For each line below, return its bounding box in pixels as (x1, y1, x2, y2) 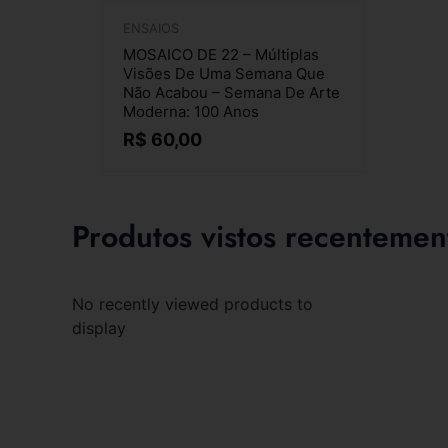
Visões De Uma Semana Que (123, 63, 325, 83)
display (72, 317, 126, 338)
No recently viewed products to (72, 293, 313, 314)
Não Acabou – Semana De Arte (123, 82, 340, 102)
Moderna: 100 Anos (123, 101, 259, 121)
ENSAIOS (123, 19, 179, 36)
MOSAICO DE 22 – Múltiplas (123, 44, 319, 64)
